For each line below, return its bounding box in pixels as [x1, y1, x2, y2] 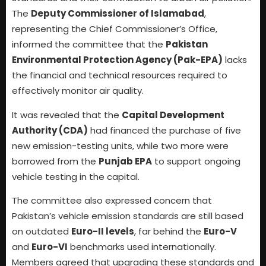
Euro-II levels [71, 225, 134, 237]
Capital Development [122, 108, 224, 121]
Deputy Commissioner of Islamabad [31, 7, 204, 20]
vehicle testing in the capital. [12, 170, 140, 183]
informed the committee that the [12, 38, 166, 51]
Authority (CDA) [12, 123, 88, 137]
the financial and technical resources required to [12, 69, 227, 82]
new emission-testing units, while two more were [12, 139, 229, 152]
